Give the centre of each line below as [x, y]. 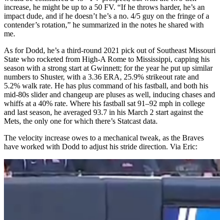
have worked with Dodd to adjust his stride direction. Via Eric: [101, 146]
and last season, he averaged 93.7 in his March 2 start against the [104, 112]
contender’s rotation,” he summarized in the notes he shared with [104, 25]
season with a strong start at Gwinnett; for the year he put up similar [108, 68]
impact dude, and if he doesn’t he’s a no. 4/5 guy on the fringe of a [107, 16]
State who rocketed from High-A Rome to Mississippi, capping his [107, 59]
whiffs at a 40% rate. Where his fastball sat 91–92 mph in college [104, 103]
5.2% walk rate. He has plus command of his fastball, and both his [106, 85]
